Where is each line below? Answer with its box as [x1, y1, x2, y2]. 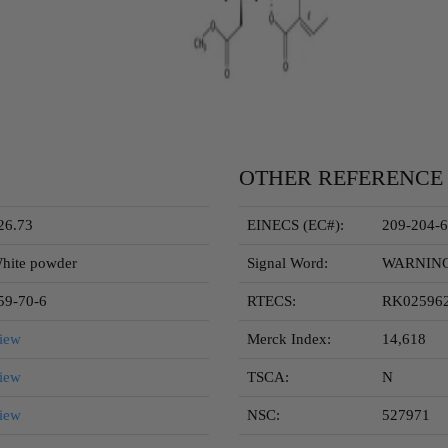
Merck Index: [247, 331, 331, 347]
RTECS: [247, 293, 296, 309]
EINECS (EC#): [247, 217, 344, 233]
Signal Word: [247, 255, 328, 271]
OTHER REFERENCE [239, 165, 443, 190]
